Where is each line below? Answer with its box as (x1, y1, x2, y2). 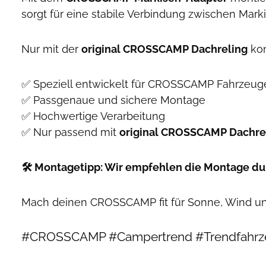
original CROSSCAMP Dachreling (81, 43, 248, 55)
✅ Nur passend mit (21, 126, 119, 138)
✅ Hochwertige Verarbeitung (21, 110, 165, 122)
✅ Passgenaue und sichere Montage (21, 94, 205, 106)
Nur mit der (21, 43, 81, 55)
